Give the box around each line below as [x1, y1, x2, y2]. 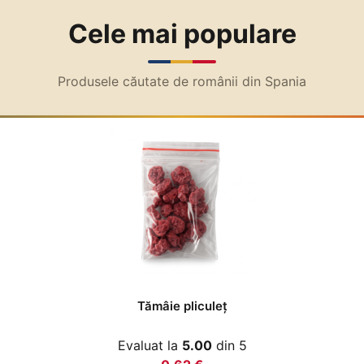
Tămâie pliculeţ [136, 297, 227, 314]
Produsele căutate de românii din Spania [58, 72, 306, 89]
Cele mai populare [67, 17, 297, 50]
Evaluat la [117, 336, 182, 353]
